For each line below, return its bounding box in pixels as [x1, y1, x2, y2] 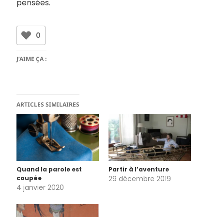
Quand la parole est [16, 165, 82, 173]
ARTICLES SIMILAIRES [16, 100, 80, 109]
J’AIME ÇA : [16, 55, 47, 63]
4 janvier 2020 [16, 182, 64, 192]
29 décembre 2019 [108, 173, 171, 184]
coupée [16, 173, 42, 182]
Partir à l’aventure [108, 165, 169, 173]
